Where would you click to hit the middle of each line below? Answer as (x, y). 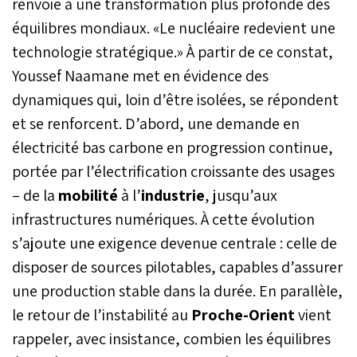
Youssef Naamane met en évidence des (140, 75)
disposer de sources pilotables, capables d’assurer (177, 267)
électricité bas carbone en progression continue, (173, 147)
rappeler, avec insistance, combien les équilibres (171, 338)
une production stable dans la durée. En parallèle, (177, 290)
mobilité (88, 195)
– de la (35, 195)
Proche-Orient (245, 314)
